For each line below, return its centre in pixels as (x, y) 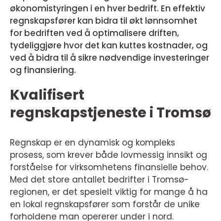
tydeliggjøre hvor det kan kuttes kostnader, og (109, 45)
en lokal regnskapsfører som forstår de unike (105, 204)
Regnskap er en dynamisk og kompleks (92, 143)
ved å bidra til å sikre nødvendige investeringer (110, 58)
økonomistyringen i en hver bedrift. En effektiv (108, 8)
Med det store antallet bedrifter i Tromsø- (99, 180)
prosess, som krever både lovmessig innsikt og (109, 155)
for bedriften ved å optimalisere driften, (94, 33)
